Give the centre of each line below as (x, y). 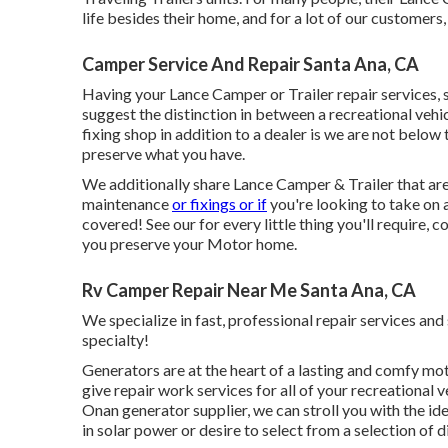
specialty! (115, 339)
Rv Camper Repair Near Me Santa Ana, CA (249, 289)
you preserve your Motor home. (189, 243)
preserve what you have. (163, 153)
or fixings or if (219, 203)
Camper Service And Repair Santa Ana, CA (250, 63)
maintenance (127, 203)
